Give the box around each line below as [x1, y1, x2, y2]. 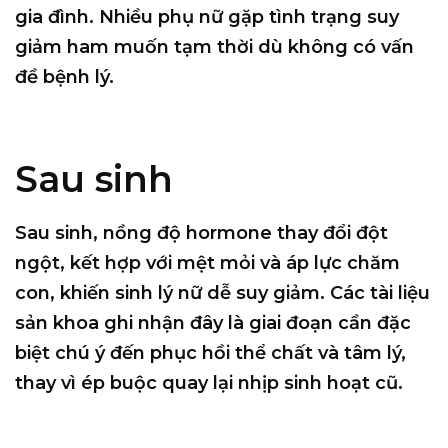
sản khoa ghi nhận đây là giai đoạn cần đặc [15, 311, 411, 334]
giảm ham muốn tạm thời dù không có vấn [15, 35, 414, 58]
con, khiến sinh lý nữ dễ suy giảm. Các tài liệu [15, 281, 430, 304]
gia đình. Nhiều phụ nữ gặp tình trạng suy [15, 5, 399, 28]
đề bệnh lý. [15, 65, 114, 88]
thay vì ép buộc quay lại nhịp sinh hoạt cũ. [15, 371, 403, 394]
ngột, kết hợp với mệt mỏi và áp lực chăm [15, 251, 400, 274]
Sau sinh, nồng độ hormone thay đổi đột [15, 221, 388, 244]
